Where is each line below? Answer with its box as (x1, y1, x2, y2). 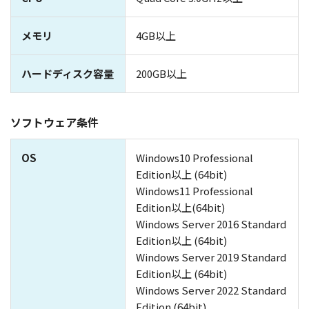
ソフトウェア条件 (10, 114, 99, 131)
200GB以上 (136, 66, 187, 81)
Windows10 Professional (136, 150, 253, 166)
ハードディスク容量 (21, 66, 114, 81)
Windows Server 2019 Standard (136, 250, 286, 265)
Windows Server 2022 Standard (136, 283, 286, 298)
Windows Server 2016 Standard (136, 217, 286, 232)
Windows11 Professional (136, 183, 253, 199)
